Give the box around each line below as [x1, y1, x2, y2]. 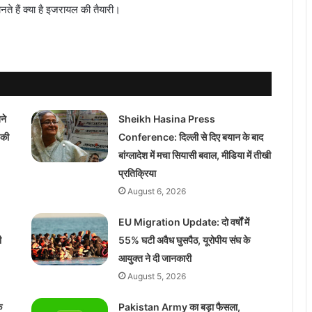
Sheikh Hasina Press [118, 112, 215, 125]
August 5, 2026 [127, 270, 186, 281]
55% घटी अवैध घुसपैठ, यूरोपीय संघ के [118, 233, 250, 246]
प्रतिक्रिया [118, 166, 156, 179]
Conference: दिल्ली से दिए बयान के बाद [118, 130, 263, 143]
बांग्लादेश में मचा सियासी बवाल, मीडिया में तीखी [118, 148, 271, 161]
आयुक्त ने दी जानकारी [118, 251, 192, 264]
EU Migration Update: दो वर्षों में [118, 215, 249, 228]
